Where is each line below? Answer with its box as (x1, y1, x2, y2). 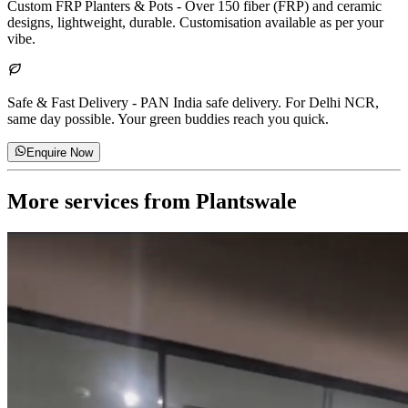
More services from (7, 189, 196, 213)
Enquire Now (26, 146, 94, 160)
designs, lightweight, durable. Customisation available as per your (7, 14, 383, 30)
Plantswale (196, 189, 297, 213)
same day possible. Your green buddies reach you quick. (7, 110, 329, 127)
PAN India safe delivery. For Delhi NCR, (140, 94, 379, 110)
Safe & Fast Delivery (7, 94, 128, 110)
